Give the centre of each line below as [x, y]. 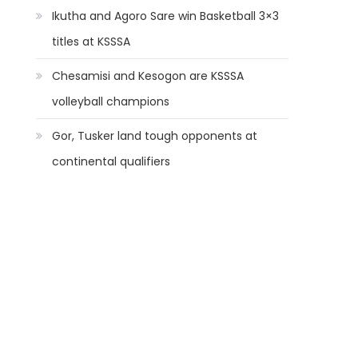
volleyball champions [111, 101]
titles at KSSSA [91, 42]
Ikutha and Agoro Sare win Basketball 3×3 [166, 16]
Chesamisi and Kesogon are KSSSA [148, 76]
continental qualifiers [111, 161]
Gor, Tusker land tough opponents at [155, 136]
